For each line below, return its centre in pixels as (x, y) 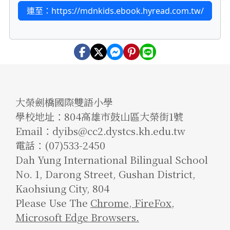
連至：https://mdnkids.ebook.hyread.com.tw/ (115, 11)
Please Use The (53, 203)
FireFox (152, 203)
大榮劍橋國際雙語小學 (64, 102)
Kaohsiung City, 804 (62, 188)
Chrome (110, 203)
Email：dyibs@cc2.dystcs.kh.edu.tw (100, 131)
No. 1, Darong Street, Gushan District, (106, 174)
